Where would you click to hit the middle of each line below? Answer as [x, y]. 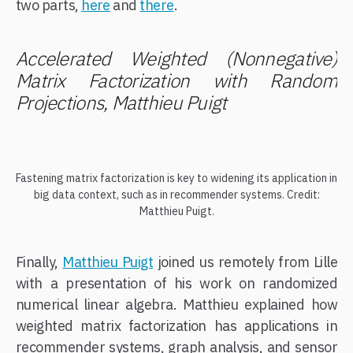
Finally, [39, 262]
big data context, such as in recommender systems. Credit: [176, 194]
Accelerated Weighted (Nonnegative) [176, 58]
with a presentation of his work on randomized [176, 283]
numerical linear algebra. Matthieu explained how [176, 304]
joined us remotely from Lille [245, 262]
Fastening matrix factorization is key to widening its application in [176, 178]
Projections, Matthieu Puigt [121, 102]
